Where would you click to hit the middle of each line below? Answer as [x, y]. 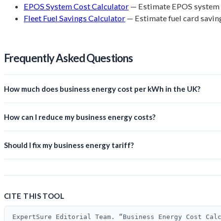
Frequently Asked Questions [69, 58]
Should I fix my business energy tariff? [69, 145]
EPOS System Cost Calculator [76, 6]
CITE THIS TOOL [34, 196]
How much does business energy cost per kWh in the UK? [102, 89]
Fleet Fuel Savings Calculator [74, 18]
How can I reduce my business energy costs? [80, 117]
